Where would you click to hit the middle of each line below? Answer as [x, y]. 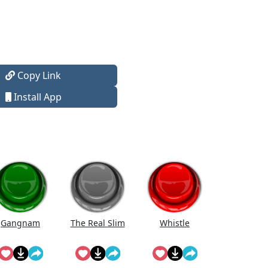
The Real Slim [98, 223]
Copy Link [38, 75]
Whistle [175, 223]
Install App [36, 97]
